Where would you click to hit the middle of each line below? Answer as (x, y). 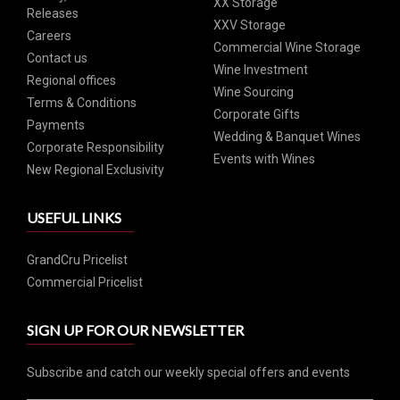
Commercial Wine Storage (287, 47)
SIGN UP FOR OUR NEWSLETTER (135, 330)
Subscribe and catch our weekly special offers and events (188, 372)
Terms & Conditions (82, 103)
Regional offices (71, 80)
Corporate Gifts (257, 114)
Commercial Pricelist (85, 282)
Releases (53, 13)
